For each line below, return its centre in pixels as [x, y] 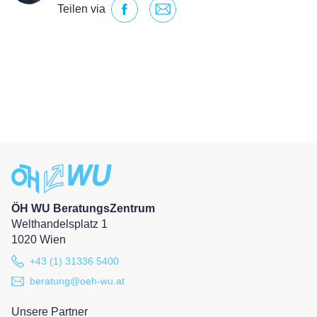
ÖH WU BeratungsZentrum [83, 209]
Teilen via [81, 9]
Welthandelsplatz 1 [59, 224]
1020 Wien [39, 240]
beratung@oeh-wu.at [77, 281]
